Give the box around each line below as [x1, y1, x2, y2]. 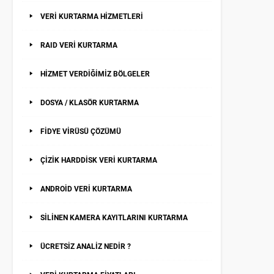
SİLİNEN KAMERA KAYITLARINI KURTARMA [40, 212, 188, 222]
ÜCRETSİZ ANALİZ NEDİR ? [40, 241, 131, 251]
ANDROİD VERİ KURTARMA [40, 183, 132, 193]
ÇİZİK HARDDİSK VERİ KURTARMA [40, 155, 157, 165]
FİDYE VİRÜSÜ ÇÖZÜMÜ [40, 126, 121, 136]
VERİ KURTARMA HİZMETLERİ [40, 11, 143, 21]
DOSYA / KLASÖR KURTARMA [40, 97, 139, 107]
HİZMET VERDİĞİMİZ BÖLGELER [40, 68, 150, 78]
